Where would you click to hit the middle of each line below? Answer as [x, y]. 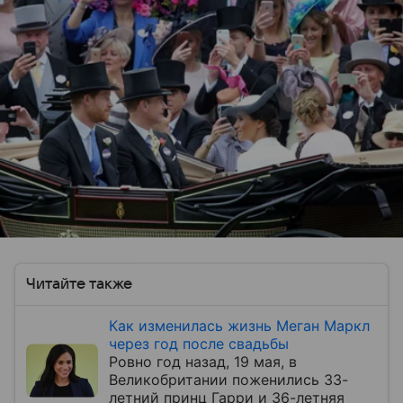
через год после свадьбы [199, 343]
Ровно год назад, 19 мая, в [203, 361]
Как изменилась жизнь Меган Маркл [239, 325]
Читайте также [79, 284]
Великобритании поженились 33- [228, 379]
